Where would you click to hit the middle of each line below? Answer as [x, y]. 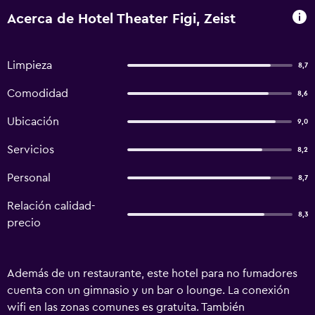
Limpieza [30, 65]
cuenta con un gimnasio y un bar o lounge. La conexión [148, 290]
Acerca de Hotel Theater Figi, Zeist [121, 19]
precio [24, 223]
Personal [29, 178]
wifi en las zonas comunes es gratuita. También [126, 307]
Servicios [31, 150]
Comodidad [38, 94]
